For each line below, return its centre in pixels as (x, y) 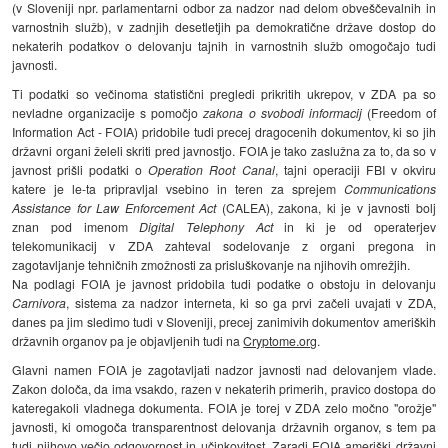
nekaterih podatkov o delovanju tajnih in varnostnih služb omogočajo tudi (224, 45)
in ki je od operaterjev (354, 226)
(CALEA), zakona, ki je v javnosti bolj (326, 207)
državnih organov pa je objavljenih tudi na (128, 340)
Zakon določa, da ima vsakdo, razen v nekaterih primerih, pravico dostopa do (224, 388)
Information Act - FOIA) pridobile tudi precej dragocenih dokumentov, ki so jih (224, 131)
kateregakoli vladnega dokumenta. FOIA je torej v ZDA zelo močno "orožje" (224, 407)
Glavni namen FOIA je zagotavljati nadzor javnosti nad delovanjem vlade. (224, 369)
